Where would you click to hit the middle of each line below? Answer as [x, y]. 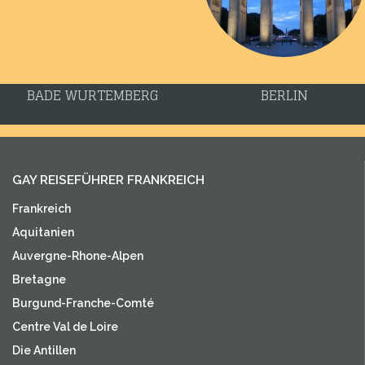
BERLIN [284, 95]
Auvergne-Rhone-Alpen [78, 255]
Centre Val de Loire [65, 326]
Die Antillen [44, 350]
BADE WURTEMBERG [92, 95]
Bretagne [39, 279]
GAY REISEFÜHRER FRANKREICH [108, 180]
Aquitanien [43, 232]
